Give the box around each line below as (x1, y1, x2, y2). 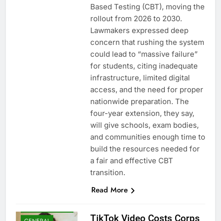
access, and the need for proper (90, 84, 203, 94)
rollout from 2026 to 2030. (90, 13, 182, 23)
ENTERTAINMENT (24, 202, 70, 212)
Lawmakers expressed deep (90, 25, 188, 35)
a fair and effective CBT (90, 155, 173, 165)
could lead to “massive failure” (90, 49, 198, 59)
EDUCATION (24, 188, 57, 198)
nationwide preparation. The (90, 96, 189, 106)
